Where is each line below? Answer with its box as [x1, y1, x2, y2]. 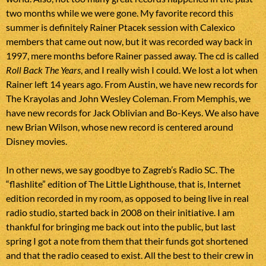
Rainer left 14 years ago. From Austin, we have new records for [6, 78, 258, 90]
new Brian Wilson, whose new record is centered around [6, 121, 233, 133]
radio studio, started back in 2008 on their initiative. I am [6, 207, 235, 218]
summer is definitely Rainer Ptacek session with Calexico [6, 21, 235, 33]
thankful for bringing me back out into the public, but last [6, 221, 236, 233]
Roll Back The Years [6, 64, 81, 76]
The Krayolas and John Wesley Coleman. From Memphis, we [6, 93, 251, 104]
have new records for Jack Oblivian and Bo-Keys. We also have [6, 107, 259, 119]
